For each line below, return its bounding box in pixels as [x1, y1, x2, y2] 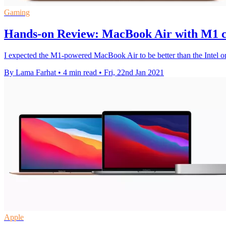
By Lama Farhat [4, 68, 56, 77]
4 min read [63, 68, 97, 77]
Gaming [4, 8, 30, 17]
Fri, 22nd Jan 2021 [104, 68, 164, 77]
